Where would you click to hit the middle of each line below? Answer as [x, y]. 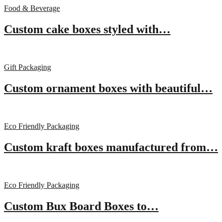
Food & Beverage [32, 8]
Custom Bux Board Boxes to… [81, 206]
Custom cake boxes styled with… [87, 29]
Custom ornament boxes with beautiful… [108, 88]
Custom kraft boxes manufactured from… [111, 147]
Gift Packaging [28, 67]
